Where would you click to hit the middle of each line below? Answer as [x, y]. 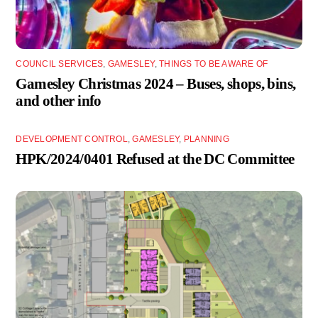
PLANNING [206, 139]
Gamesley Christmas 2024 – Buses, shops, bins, [156, 84]
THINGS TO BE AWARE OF [214, 64]
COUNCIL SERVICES [60, 64]
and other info [59, 101]
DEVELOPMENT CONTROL [72, 139]
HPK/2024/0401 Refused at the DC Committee [155, 159]
